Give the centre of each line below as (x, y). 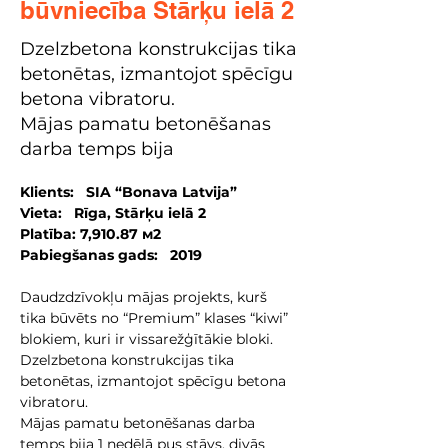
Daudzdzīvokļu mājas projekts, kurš (145, 297)
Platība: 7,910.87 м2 (90, 234)
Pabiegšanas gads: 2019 (111, 255)
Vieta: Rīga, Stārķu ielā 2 (113, 213)
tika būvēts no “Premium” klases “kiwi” (156, 318)
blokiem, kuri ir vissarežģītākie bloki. (148, 339)
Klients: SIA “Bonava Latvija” (128, 192)
